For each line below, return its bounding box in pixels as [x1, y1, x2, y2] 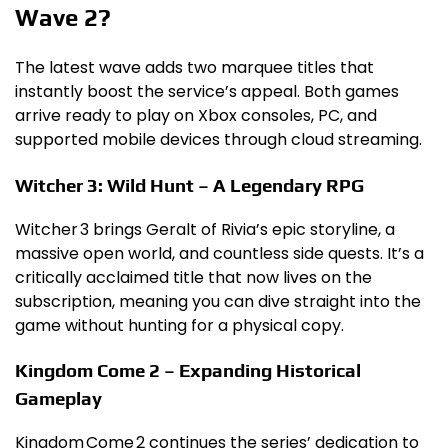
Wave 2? [15, 4, 111, 32]
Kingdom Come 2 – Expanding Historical [15, 359, 361, 382]
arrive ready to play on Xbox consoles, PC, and [15, 104, 377, 128]
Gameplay [15, 387, 102, 410]
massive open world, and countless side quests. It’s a [15, 241, 424, 265]
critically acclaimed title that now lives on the [15, 265, 372, 289]
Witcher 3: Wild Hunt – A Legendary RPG [15, 173, 364, 196]
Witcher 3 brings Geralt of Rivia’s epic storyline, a [15, 217, 395, 241]
